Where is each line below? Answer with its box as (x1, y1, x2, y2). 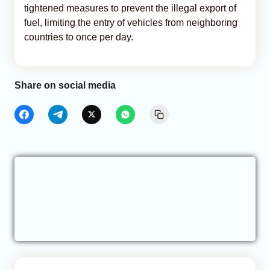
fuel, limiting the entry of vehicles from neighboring (24, 17, 237, 28)
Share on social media (14, 80, 116, 90)
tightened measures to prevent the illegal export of (24, 2, 236, 13)
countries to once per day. (24, 31, 133, 42)
